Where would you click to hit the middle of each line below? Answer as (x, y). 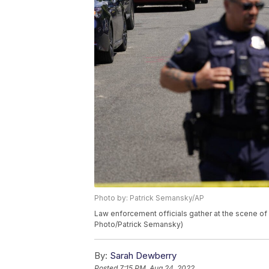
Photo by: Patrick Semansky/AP (149, 198)
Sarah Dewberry (143, 255)
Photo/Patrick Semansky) (139, 224)
